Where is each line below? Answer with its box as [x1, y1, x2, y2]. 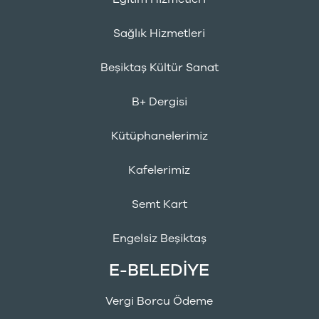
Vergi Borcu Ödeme [105, 293, 214, 309]
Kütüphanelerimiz [110, 128, 208, 144]
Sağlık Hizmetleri [113, 26, 206, 41]
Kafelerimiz [128, 162, 191, 178]
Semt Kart [131, 197, 187, 212]
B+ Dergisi [131, 94, 187, 110]
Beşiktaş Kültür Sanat [100, 60, 219, 75]
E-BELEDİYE [109, 258, 210, 281]
